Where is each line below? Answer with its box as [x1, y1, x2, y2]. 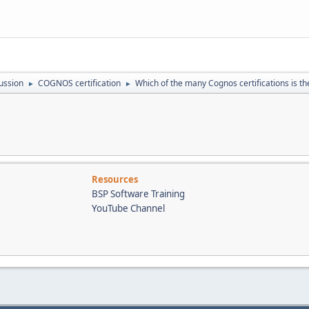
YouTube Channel [92, 201, 165, 215]
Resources [92, 172, 138, 186]
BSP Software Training [92, 187, 185, 200]
